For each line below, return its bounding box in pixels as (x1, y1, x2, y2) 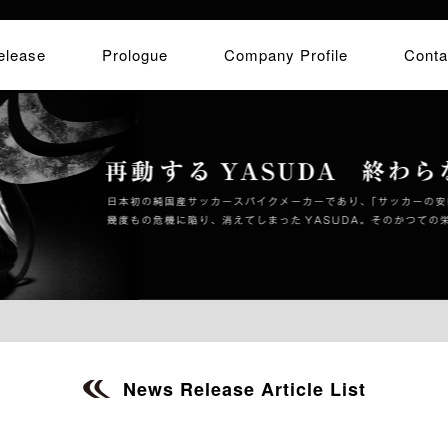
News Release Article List (122, 376, 366, 402)
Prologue (102, 44, 168, 65)
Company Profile (224, 44, 348, 65)
